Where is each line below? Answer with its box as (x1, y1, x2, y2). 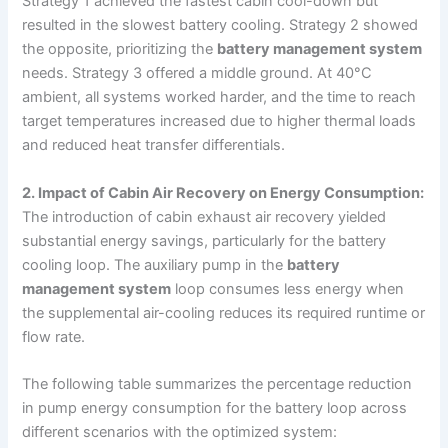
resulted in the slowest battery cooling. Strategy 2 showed (22, 16, 419, 35)
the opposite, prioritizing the (22, 40, 218, 59)
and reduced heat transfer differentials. (22, 136, 286, 155)
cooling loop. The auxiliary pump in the (22, 255, 288, 274)
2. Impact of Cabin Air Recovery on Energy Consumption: (22, 183, 425, 202)
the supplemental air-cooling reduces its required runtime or (22, 303, 426, 322)
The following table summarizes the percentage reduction (22, 374, 413, 393)
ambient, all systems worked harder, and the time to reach (22, 88, 417, 107)
